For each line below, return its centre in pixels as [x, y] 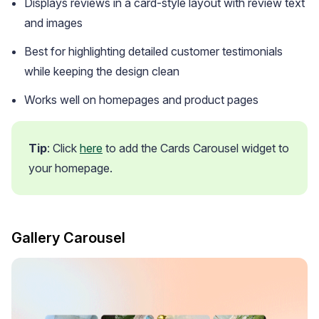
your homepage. [70, 168]
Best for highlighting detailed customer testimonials [153, 52]
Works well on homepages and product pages [141, 100]
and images [53, 23]
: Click [63, 148]
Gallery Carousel [68, 238]
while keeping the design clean [102, 72]
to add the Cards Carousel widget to [196, 148]
